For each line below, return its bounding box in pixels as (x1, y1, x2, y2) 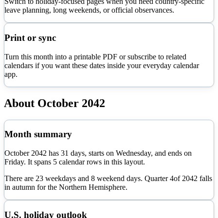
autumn (12, 183, 35, 191)
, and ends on (151, 149, 192, 157)
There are (4, 174, 36, 182)
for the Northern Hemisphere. (35, 183, 127, 191)
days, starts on (69, 149, 116, 157)
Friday (4, 158, 24, 166)
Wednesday (116, 149, 151, 157)
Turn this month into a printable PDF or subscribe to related (4, 52, 186, 61)
